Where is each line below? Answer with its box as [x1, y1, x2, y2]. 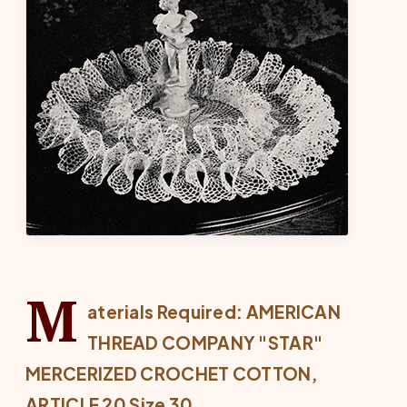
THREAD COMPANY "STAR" [86, 332, 323, 353]
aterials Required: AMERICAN [86, 301, 342, 323]
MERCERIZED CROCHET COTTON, [25, 362, 318, 384]
